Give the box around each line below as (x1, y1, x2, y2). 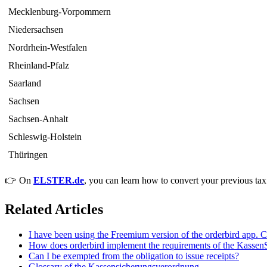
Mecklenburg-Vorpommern (8, 6, 111, 17)
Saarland (8, 77, 42, 88)
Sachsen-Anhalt (8, 113, 69, 124)
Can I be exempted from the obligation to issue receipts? (29, 250, 239, 261)
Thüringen (8, 149, 48, 160)
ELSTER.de (33, 175, 84, 185)
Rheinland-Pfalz (8, 60, 70, 70)
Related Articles (5, 201, 103, 217)
